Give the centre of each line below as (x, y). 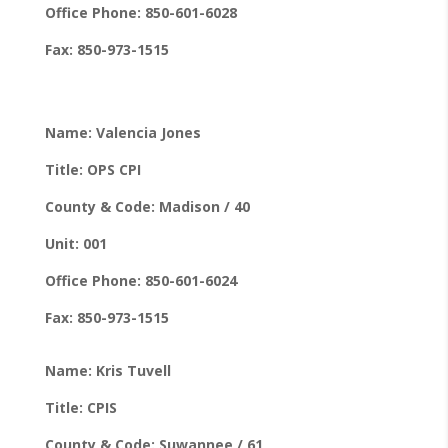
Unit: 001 (75, 243)
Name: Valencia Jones (122, 132)
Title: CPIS (80, 407)
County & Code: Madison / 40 (147, 206)
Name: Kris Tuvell (107, 370)
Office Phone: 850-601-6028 (140, 12)
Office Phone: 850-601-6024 (140, 280)
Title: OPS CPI (92, 169)
